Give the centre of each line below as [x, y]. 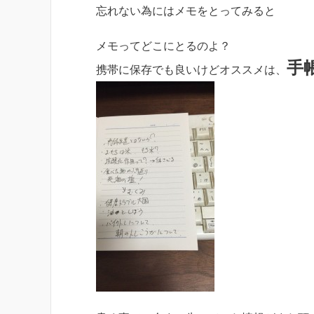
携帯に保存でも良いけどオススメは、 [191, 69]
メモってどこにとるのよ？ [163, 46]
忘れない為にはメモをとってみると [186, 11]
